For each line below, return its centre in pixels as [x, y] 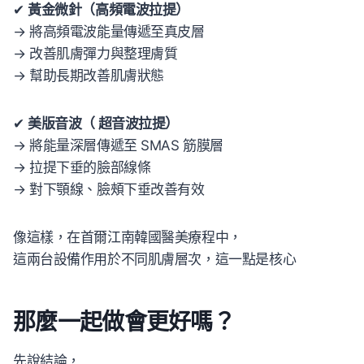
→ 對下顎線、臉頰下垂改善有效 [109, 190]
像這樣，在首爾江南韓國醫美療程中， [128, 238]
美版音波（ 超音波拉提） [104, 124]
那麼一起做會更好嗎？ [124, 322]
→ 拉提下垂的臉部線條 [82, 168]
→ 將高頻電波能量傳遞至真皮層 [109, 32]
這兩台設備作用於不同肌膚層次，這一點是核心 [155, 260]
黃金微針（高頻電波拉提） [109, 10]
